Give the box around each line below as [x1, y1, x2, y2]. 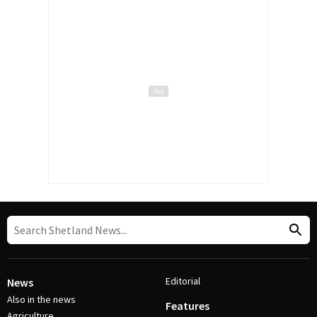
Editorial [166, 275, 200, 288]
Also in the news [7, 293, 76, 306]
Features [166, 299, 209, 313]
